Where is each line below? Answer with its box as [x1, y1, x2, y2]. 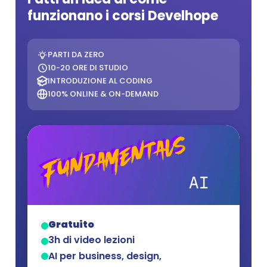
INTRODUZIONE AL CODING [48, 75, 153, 86]
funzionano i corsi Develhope [27, 7, 218, 25]
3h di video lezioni [48, 233, 135, 247]
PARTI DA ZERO [48, 49, 104, 60]
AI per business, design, [48, 249, 162, 263]
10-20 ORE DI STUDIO [48, 62, 128, 73]
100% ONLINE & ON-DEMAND [48, 88, 159, 100]
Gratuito [48, 218, 94, 231]
